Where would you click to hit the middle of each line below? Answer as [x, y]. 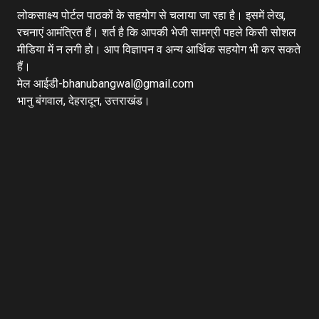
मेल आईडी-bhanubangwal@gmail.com [105, 84]
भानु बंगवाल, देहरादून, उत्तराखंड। [84, 101]
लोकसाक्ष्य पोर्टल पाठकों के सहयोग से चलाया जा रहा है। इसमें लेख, [151, 15]
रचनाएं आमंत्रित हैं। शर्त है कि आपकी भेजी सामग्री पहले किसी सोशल [157, 32]
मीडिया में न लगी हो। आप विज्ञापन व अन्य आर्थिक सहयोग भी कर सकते [159, 49]
